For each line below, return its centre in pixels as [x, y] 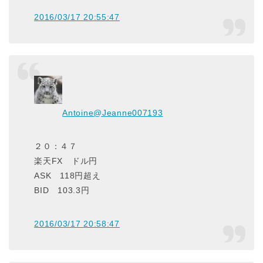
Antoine [78, 113]
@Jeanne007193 [128, 113]
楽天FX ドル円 [66, 161]
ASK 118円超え [68, 176]
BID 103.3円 [62, 190]
